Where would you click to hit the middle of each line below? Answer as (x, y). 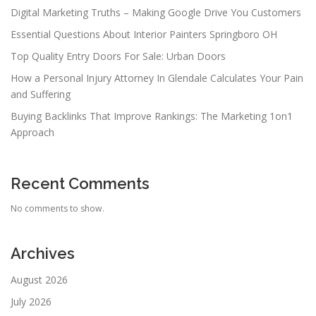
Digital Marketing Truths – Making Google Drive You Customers (156, 13)
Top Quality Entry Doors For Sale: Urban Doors (118, 56)
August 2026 (39, 280)
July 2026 (31, 302)
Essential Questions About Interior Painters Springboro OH (144, 35)
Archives (43, 254)
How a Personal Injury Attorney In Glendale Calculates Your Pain (157, 78)
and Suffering (41, 95)
